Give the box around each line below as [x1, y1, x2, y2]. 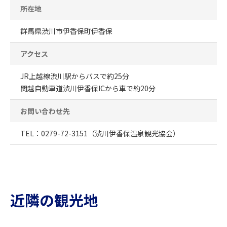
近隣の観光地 [10, 189, 98, 210]
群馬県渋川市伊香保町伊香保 [20, 25, 112, 36]
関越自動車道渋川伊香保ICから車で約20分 [20, 83, 156, 93]
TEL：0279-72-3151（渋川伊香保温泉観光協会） [20, 128, 180, 138]
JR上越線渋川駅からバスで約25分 [20, 70, 129, 81]
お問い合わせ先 [20, 105, 70, 116]
